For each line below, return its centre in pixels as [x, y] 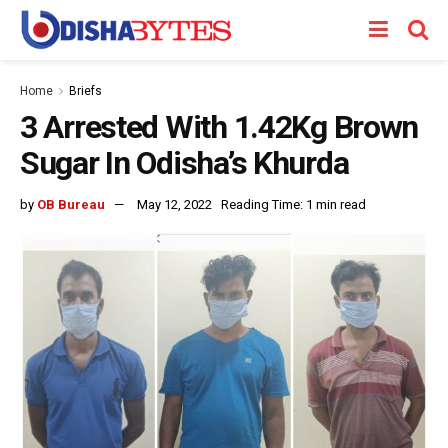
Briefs [85, 91]
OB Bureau [71, 204]
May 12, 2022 [174, 204]
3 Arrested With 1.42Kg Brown [219, 127]
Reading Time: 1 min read [293, 204]
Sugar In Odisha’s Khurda [184, 163]
